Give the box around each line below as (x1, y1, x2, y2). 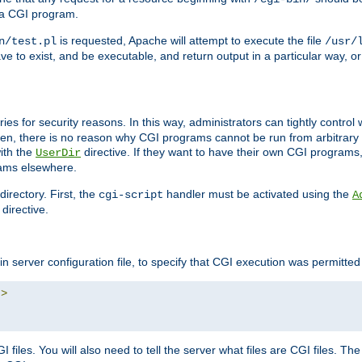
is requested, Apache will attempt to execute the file (57, 34, 325, 48)
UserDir (36, 146, 81, 160)
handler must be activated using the (163, 187, 352, 201)
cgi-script (99, 188, 163, 202)
